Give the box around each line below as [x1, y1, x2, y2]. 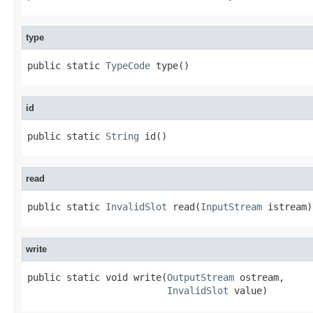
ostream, [234, 271, 284, 283]
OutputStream [167, 271, 234, 283]
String [105, 130, 139, 142]
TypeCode [105, 59, 150, 71]
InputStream [201, 201, 262, 212]
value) [228, 284, 268, 296]
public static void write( [27, 271, 167, 283]
